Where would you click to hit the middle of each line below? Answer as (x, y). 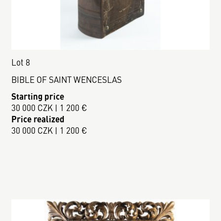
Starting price (38, 96)
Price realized (38, 119)
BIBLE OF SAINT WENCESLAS (67, 79)
